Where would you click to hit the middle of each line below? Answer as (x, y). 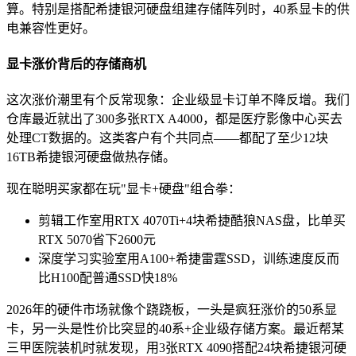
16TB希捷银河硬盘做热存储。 (91, 157)
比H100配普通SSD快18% (108, 278)
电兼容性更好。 (51, 28)
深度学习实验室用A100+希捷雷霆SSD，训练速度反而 (189, 259)
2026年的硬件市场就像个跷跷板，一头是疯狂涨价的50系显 (172, 310)
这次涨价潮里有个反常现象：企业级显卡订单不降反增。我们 (178, 100)
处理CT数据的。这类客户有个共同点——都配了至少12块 (167, 138)
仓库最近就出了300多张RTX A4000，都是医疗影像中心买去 (174, 119)
